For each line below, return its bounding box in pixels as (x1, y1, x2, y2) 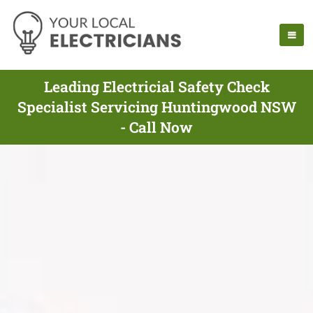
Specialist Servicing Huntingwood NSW (17, 97, 296, 117)
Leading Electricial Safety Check (43, 77, 270, 96)
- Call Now (120, 117, 193, 137)
